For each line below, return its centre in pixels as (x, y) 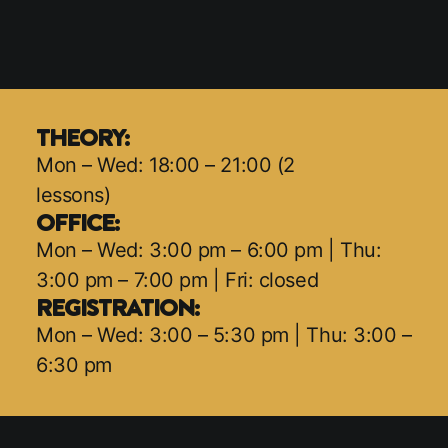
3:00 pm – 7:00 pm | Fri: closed (177, 280)
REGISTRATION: (117, 307)
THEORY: (82, 137)
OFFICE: (77, 222)
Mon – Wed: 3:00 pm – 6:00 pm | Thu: (209, 250)
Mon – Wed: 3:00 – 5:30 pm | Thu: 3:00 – (224, 335)
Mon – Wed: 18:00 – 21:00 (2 (165, 165)
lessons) (73, 195)
